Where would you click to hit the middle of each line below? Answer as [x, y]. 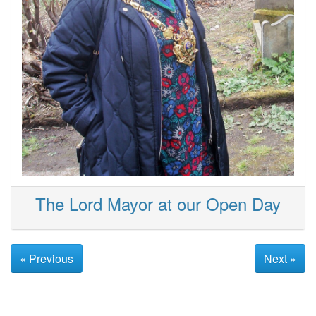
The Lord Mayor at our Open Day [158, 204]
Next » [280, 258]
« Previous [47, 258]
